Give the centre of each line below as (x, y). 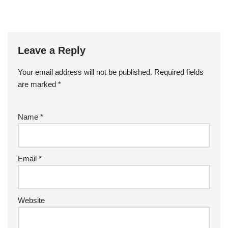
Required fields (179, 72)
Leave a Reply (52, 50)
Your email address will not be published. (85, 72)
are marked (38, 84)
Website (31, 200)
